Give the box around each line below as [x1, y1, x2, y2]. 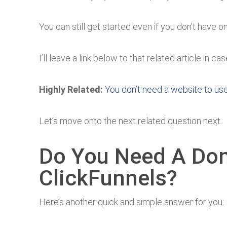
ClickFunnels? [39, 165, 177, 191]
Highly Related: [39, 84, 103, 95]
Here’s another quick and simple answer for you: [39, 197, 224, 208]
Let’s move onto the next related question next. [39, 116, 222, 127]
